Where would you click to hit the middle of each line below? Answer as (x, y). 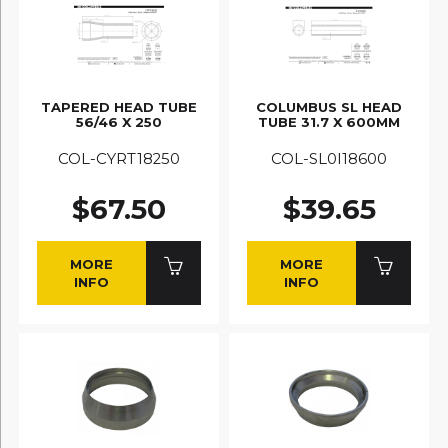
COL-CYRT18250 (119, 159)
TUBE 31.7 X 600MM (329, 121)
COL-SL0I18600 (329, 159)
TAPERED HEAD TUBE (119, 106)
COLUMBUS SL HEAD (329, 106)
